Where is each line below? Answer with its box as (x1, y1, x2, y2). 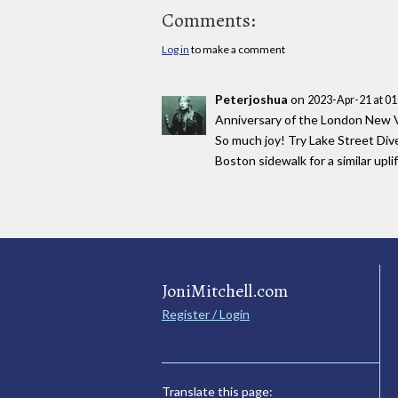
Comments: (162, 7, 256, 35)
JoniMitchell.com (162, 278, 288, 303)
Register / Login (162, 306, 250, 322)
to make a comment (189, 43, 285, 57)
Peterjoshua (215, 91, 288, 107)
